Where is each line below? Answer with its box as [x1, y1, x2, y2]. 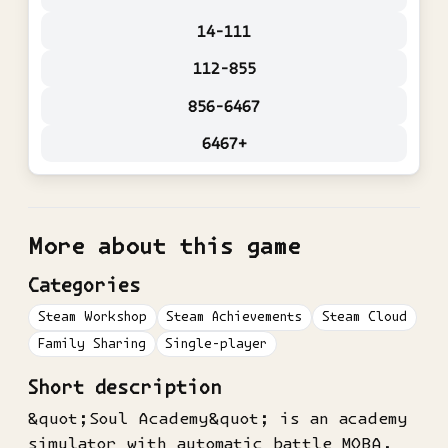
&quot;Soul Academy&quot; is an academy [28, 408, 408, 427]
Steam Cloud [321, 309, 407, 325]
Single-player [165, 335, 268, 351]
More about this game [28, 233, 301, 259]
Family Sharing [37, 335, 146, 351]
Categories [28, 275, 141, 297]
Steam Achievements [166, 309, 303, 325]
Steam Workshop [37, 309, 147, 325]
